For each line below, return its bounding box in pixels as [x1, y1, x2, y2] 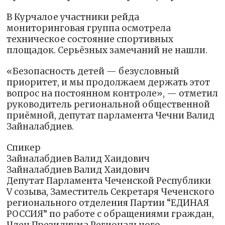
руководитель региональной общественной [7, 99, 210, 110]
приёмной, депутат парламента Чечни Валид [7, 110, 215, 122]
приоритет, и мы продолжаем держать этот [7, 77, 210, 88]
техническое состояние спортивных [7, 34, 174, 45]
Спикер [7, 142, 41, 154]
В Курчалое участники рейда [7, 12, 140, 23]
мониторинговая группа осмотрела [7, 23, 171, 34]
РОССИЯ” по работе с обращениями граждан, [7, 208, 214, 220]
